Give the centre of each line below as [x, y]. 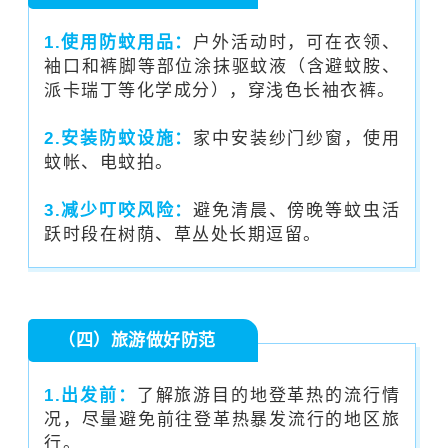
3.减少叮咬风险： [119, 210]
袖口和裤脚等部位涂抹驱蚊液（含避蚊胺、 [222, 66]
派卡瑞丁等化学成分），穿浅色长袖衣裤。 [220, 90]
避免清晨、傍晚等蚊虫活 [297, 210]
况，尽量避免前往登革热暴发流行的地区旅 [222, 419]
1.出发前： [90, 395]
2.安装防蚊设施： [119, 138]
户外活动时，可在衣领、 [297, 42]
